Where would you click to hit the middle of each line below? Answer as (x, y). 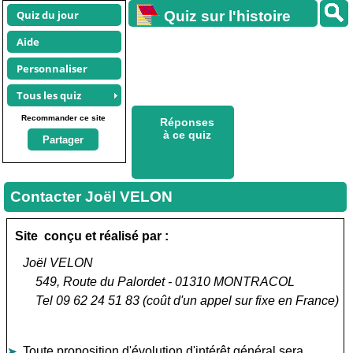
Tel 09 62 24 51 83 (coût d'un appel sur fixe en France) (181, 301)
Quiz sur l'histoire (227, 16)
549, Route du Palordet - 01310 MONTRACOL (159, 282)
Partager (63, 140)
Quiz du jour (48, 15)
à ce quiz (187, 135)
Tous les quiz (49, 95)
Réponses (187, 122)
